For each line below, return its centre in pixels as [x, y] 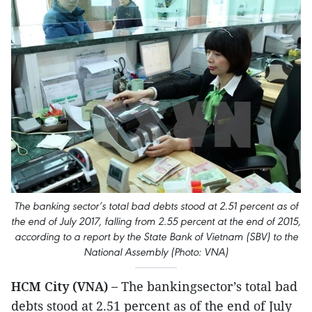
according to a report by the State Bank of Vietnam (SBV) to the [156, 236]
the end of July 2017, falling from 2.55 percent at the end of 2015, [156, 221]
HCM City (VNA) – [66, 286]
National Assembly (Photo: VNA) [156, 252]
